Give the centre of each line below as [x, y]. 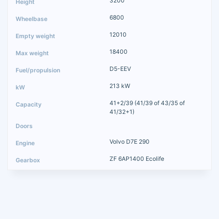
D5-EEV [120, 69]
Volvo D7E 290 [130, 142]
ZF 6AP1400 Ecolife [137, 159]
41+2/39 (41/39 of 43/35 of [147, 103]
